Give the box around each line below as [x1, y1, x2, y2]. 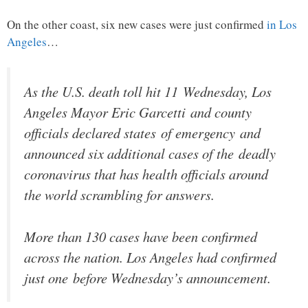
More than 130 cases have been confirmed [24, 226, 257, 246]
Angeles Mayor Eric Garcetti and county [24, 102, 252, 122]
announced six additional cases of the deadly [24, 144, 276, 164]
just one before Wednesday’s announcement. [24, 267, 271, 287]
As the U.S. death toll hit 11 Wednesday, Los [24, 82, 272, 102]
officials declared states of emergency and [24, 123, 261, 143]
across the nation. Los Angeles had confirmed [24, 247, 276, 267]
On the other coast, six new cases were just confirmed [7, 16, 267, 32]
